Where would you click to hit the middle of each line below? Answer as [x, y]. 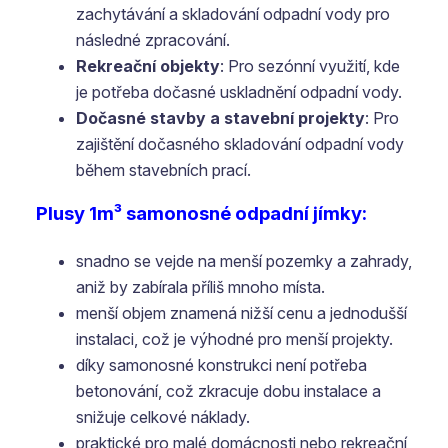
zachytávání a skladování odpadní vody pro [233, 14]
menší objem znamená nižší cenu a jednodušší [241, 313]
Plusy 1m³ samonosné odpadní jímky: [201, 213]
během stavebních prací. [163, 170]
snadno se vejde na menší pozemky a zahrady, [244, 261]
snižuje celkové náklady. [163, 417]
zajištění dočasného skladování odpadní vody [240, 144]
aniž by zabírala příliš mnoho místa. [200, 287]
